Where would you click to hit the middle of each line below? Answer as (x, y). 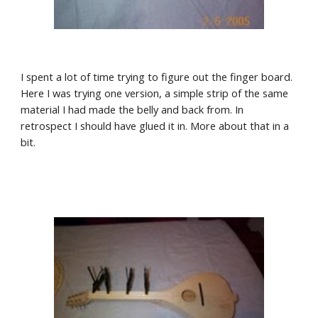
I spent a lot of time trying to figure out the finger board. (157, 77)
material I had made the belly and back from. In (132, 109)
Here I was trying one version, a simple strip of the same (155, 93)
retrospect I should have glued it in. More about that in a (155, 126)
